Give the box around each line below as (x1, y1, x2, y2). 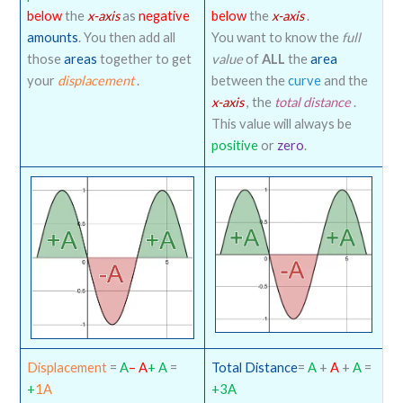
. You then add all (77, 29, 175, 45)
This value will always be (210, 115, 352, 131)
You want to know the (210, 29, 342, 45)
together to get (99, 50, 192, 67)
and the (323, 72, 368, 88)
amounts (26, 29, 78, 45)
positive (210, 137, 261, 153)
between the (210, 72, 288, 88)
